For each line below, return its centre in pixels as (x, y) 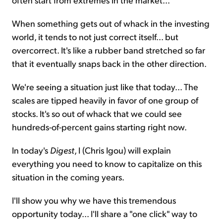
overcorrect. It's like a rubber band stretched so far (109, 50)
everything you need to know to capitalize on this (107, 164)
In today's (31, 150)
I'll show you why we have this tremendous (94, 200)
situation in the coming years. (68, 177)
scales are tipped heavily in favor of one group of (105, 100)
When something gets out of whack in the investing (111, 23)
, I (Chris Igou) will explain (123, 150)
